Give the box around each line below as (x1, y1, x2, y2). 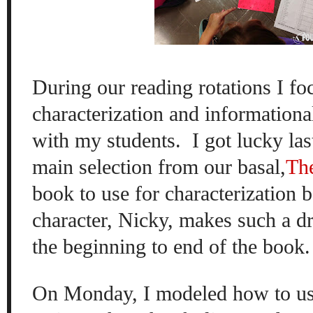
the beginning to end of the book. (32, 234, 310, 258)
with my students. (32, 128, 181, 152)
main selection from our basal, (32, 154, 286, 178)
